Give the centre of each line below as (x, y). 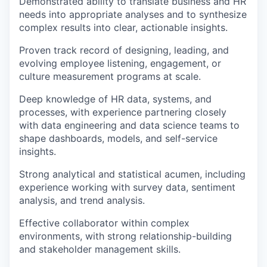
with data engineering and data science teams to (129, 125)
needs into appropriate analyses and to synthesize (133, 14)
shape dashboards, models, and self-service (118, 138)
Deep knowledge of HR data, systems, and (115, 99)
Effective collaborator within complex (104, 223)
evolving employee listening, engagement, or (120, 63)
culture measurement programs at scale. (110, 76)
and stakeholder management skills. (100, 249)
